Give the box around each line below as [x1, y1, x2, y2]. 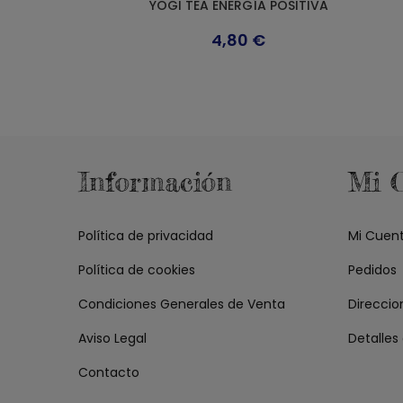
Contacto [78, 363, 139, 382]
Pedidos [348, 261, 397, 280]
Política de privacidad [78, 227, 213, 246]
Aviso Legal [78, 329, 147, 348]
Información [78, 166, 232, 199]
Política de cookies [78, 261, 195, 280]
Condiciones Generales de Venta [78, 295, 285, 314]
